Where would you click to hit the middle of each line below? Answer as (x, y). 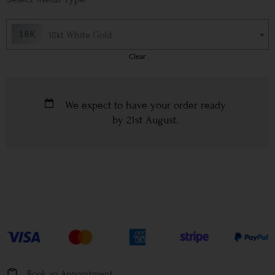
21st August (151, 120)
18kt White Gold (80, 35)
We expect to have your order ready (145, 105)
